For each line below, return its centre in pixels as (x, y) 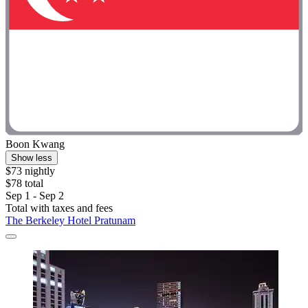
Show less (32, 157)
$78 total (24, 183)
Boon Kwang (35, 144)
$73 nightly (30, 170)
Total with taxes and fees (59, 208)
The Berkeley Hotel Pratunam (70, 220)
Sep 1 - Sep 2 (35, 195)
